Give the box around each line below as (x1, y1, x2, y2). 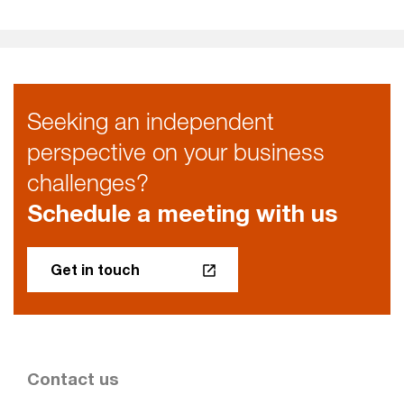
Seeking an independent (27, 107, 274, 136)
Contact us (27, 369, 119, 390)
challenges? (27, 169, 149, 197)
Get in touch (50, 261, 140, 279)
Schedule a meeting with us (27, 199, 337, 228)
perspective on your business (27, 138, 325, 167)
